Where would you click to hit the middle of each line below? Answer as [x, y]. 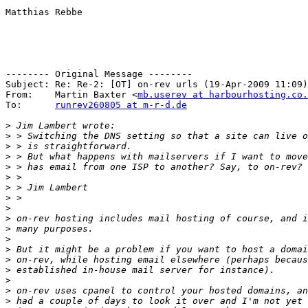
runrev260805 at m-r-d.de [121, 105]
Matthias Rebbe [44, 12]
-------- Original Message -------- [99, 74]
